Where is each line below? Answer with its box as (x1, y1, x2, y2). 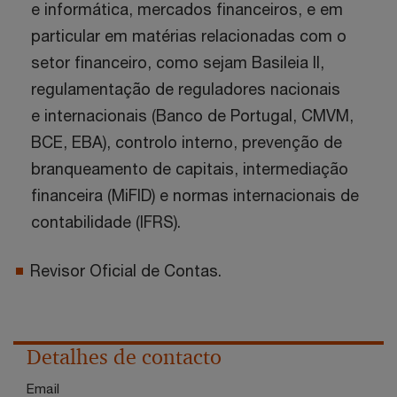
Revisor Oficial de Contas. (30, 261, 222, 280)
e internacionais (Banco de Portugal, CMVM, (31, 105, 354, 125)
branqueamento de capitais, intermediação (31, 159, 348, 178)
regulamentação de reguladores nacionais (31, 79, 340, 98)
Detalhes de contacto (27, 344, 222, 370)
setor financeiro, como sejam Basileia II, (31, 52, 324, 72)
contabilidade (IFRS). (31, 212, 181, 231)
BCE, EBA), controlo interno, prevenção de (31, 132, 342, 152)
